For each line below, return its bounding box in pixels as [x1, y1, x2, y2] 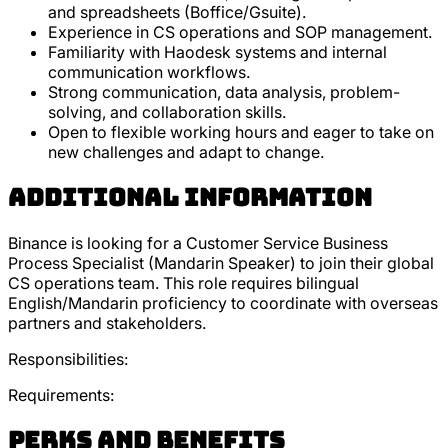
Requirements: [8, 385, 114, 406]
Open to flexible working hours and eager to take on [48, 122, 434, 143]
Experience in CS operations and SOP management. [48, 22, 432, 43]
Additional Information [8, 182, 372, 214]
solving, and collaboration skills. [48, 102, 286, 123]
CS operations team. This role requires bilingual [8, 273, 359, 294]
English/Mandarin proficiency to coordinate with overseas [8, 293, 438, 314]
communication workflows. [48, 62, 250, 83]
